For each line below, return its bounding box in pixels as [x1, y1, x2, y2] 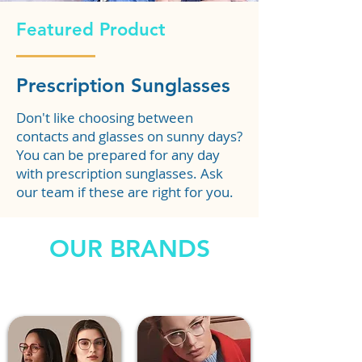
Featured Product [16, 19, 166, 40]
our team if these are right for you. [16, 183, 234, 201]
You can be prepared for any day [16, 145, 220, 164]
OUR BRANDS [48, 234, 210, 263]
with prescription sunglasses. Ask [16, 164, 223, 183]
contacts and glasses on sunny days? [16, 127, 242, 145]
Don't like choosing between [16, 108, 193, 127]
